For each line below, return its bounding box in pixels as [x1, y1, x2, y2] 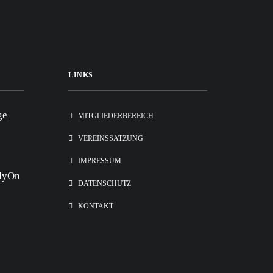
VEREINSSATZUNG [78, 134, 143, 143]
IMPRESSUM [78, 157, 121, 165]
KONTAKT [78, 202, 113, 210]
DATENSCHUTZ [78, 179, 131, 188]
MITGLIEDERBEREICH [78, 112, 154, 120]
